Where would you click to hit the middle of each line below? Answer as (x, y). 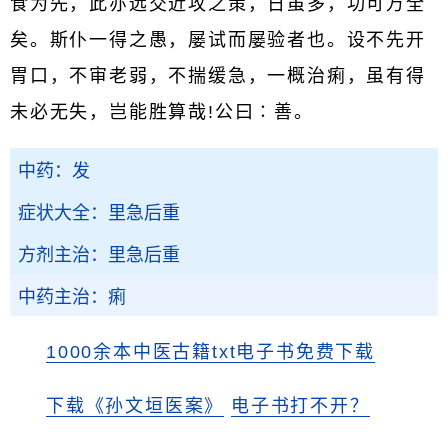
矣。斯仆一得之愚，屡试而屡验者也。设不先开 (218, 40)
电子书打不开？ (300, 406)
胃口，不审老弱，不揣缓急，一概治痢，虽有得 (218, 76)
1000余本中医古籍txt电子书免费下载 (210, 352)
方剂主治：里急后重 (99, 255)
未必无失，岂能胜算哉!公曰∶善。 (162, 112)
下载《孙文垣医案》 (135, 406)
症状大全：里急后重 (99, 213)
